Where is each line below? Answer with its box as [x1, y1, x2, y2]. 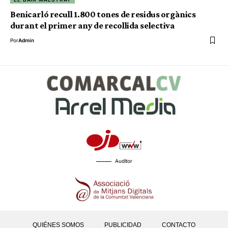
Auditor [115, 157, 132, 164]
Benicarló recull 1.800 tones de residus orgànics [10, 9, 196, 19]
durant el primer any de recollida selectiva [10, 20, 175, 31]
